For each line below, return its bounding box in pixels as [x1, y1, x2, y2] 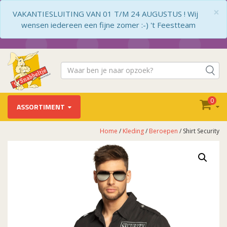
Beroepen [149, 126, 178, 135]
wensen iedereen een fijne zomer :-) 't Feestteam [21, 20, 196, 30]
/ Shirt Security [178, 126, 219, 135]
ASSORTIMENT [17, 101, 65, 112]
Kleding [123, 126, 144, 135]
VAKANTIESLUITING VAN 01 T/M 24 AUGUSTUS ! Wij [13, 9, 198, 19]
